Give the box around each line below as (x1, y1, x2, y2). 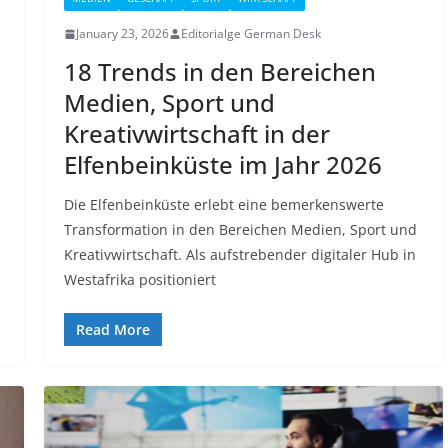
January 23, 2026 (75, 25, 169, 43)
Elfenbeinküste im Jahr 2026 (63, 148, 382, 182)
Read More (75, 320, 150, 340)
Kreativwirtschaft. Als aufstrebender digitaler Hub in (63, 245, 416, 265)
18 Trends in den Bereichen (63, 55, 376, 89)
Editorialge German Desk (180, 25, 321, 43)
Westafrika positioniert (63, 270, 216, 290)
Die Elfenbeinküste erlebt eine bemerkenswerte (63, 195, 384, 215)
